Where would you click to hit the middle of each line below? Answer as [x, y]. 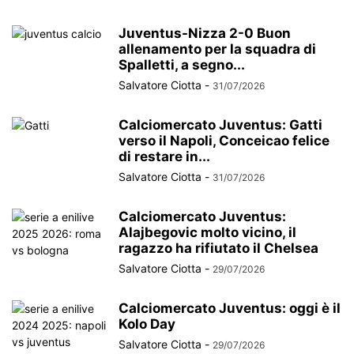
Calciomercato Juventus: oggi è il [230, 308]
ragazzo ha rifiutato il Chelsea [218, 248]
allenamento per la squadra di [217, 49]
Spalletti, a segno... [182, 64]
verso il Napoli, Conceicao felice [224, 140]
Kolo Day [147, 324]
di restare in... [164, 156]
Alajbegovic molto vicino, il [207, 232]
